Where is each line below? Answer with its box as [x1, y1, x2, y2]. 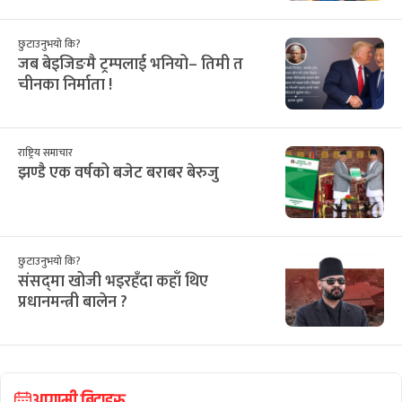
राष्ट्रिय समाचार [18, 143, 73, 162]
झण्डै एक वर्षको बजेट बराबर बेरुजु [18, 159, 219, 187]
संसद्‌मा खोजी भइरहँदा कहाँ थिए [18, 267, 208, 295]
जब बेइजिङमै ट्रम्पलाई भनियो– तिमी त [18, 50, 243, 78]
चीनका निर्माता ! [18, 71, 112, 99]
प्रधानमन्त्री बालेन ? [18, 288, 127, 316]
